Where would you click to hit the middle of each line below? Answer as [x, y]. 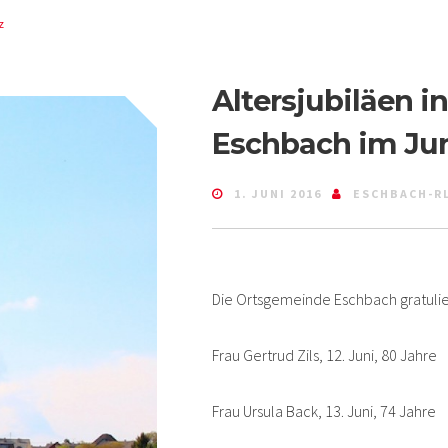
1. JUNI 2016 [277, 193]
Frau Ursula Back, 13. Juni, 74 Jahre [323, 410]
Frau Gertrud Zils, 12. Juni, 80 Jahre [324, 354]
